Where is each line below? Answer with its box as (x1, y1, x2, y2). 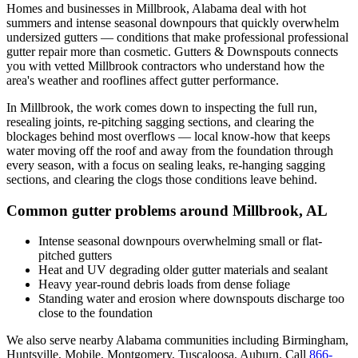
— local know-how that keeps (175, 129, 330, 143)
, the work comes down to (70, 100, 205, 114)
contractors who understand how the (138, 58, 324, 73)
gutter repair (6, 44, 67, 58)
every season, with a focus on (6, 157, 158, 172)
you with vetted (6, 58, 88, 73)
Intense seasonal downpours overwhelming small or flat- (38, 234, 322, 249)
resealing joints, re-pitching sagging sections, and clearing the (6, 114, 314, 129)
